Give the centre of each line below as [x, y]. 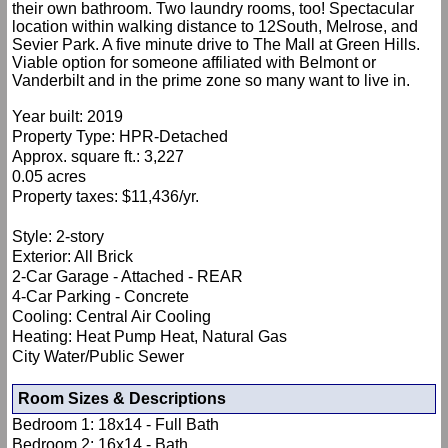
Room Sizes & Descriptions [122, 399]
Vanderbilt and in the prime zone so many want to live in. [211, 81]
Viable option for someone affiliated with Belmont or [194, 63]
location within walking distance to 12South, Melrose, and [215, 27]
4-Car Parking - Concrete [100, 297]
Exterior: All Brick [72, 257]
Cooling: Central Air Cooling [111, 317]
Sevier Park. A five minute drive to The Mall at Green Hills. [216, 45]
